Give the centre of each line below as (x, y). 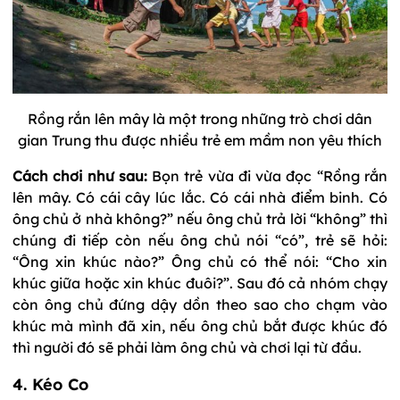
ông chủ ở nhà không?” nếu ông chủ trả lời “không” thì (200, 218)
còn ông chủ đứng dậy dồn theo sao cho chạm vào (200, 304)
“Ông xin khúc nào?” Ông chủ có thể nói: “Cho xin (200, 261)
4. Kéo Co (53, 384)
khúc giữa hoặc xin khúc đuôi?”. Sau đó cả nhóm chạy (200, 283)
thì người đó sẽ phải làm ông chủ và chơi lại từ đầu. (187, 347)
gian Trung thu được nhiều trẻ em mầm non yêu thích (200, 140)
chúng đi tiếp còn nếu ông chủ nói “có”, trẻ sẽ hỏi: (200, 240)
